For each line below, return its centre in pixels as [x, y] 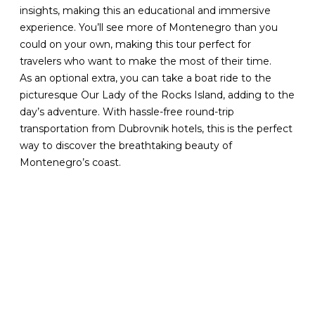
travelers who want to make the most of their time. [146, 62]
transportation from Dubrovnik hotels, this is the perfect [156, 129]
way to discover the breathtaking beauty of [126, 146]
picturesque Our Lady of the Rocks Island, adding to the [157, 95]
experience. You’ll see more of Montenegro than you [149, 28]
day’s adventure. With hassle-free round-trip [127, 112]
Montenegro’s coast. [71, 163]
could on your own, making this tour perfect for [136, 45]
